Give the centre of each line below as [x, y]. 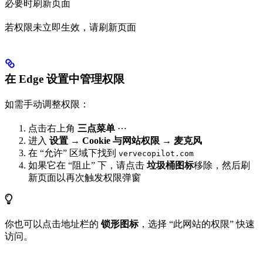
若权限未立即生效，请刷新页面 [70, 27]
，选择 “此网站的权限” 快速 [197, 224]
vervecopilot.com [156, 153]
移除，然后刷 [222, 165]
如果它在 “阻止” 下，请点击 [87, 165]
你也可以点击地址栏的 [53, 224]
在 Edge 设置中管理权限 [65, 79]
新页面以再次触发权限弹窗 [85, 177]
